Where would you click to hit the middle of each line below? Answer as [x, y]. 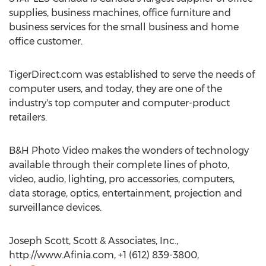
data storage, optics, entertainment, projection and [126, 193]
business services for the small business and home [124, 27]
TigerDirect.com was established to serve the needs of [132, 75]
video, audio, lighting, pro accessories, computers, [122, 179]
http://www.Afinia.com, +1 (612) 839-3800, [104, 255]
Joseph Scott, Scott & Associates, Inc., [94, 241]
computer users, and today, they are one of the [115, 89]
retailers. [28, 117]
